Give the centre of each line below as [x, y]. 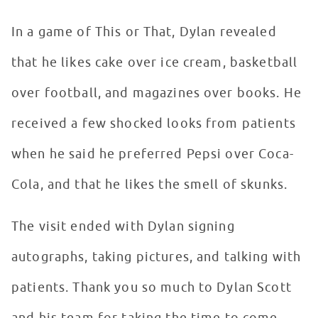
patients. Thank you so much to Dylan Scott [152, 288]
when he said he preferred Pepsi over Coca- [153, 154]
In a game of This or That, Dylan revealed [144, 32]
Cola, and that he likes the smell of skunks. [153, 185]
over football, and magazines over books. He [157, 93]
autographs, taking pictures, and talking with [157, 257]
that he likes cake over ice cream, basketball [155, 63]
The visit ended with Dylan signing [123, 227]
